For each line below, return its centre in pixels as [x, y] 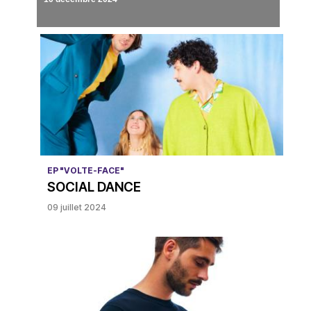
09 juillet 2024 [76, 208]
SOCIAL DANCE [94, 187]
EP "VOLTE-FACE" [85, 171]
